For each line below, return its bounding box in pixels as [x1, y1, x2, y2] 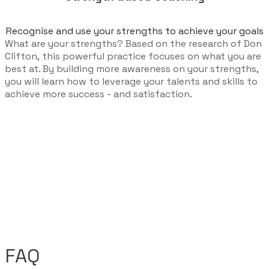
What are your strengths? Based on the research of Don [5, 37, 262, 50]
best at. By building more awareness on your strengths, [5, 62, 258, 75]
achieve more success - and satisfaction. [5, 87, 195, 100]
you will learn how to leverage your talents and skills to [5, 74, 258, 88]
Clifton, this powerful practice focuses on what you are [5, 49, 261, 62]
